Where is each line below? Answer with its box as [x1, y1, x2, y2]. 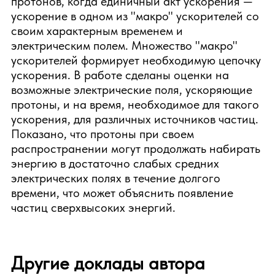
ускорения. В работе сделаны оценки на [11, 68, 229, 82]
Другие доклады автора [11, 252, 205, 274]
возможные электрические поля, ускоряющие [11, 82, 252, 97]
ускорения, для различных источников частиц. [11, 112, 258, 126]
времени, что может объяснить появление [11, 185, 233, 200]
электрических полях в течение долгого [11, 171, 220, 185]
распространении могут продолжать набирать [11, 141, 260, 156]
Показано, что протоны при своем [11, 126, 194, 141]
